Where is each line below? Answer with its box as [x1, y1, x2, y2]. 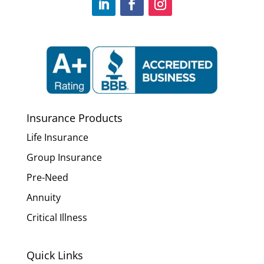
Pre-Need [26, 170, 68, 184]
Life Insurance [26, 130, 88, 144]
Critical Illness [26, 210, 87, 224]
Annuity [26, 190, 61, 204]
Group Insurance [26, 150, 102, 164]
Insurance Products [26, 110, 123, 125]
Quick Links [26, 247, 83, 262]
